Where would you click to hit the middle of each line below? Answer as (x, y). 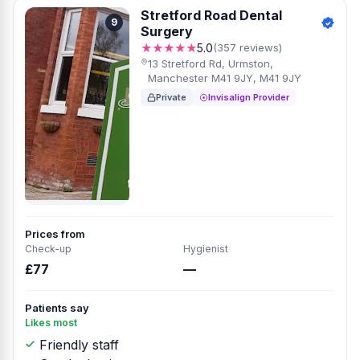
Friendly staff (77, 345)
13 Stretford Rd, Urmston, (211, 63)
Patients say (57, 308)
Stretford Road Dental (211, 15)
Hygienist (206, 249)
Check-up (48, 249)
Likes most (51, 323)
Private (171, 97)
